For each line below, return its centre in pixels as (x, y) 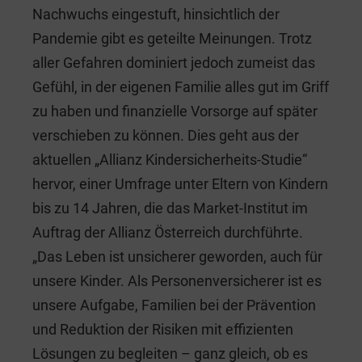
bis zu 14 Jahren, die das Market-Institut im (170, 208)
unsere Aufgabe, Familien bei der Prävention (174, 305)
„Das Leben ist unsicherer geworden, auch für (177, 256)
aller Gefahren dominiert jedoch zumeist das (174, 62)
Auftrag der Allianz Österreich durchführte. (168, 232)
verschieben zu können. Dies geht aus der (166, 135)
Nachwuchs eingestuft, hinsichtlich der (156, 14)
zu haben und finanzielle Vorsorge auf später (175, 111)
